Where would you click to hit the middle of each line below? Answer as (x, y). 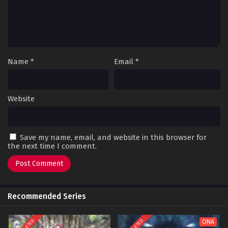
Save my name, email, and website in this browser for (113, 138)
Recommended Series (47, 197)
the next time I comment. (52, 146)
